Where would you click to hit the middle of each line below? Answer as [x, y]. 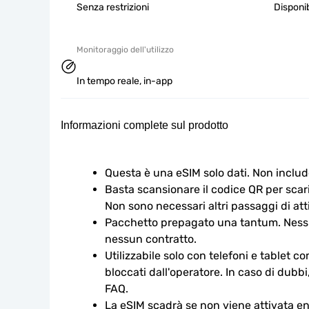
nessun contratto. [151, 239]
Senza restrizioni [113, 7]
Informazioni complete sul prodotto [144, 125]
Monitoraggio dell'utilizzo [125, 50]
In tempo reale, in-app [124, 81]
